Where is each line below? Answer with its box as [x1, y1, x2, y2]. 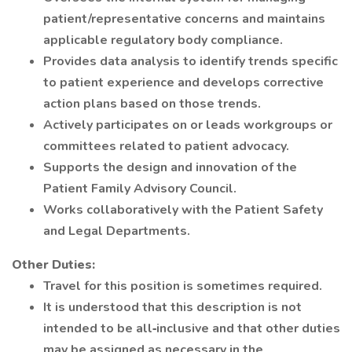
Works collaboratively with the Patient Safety [43, 201, 323, 218]
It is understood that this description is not [43, 299, 302, 316]
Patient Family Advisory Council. [43, 180, 236, 197]
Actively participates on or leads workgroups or [43, 116, 332, 134]
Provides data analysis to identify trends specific [43, 53, 338, 70]
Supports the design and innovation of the [43, 159, 297, 176]
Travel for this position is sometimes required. [43, 277, 322, 295]
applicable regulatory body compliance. [43, 31, 283, 49]
